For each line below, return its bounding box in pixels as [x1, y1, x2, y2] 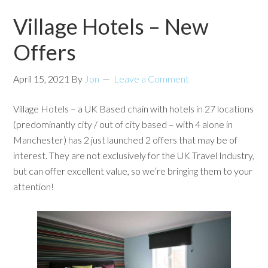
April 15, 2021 [13, 73, 70, 84]
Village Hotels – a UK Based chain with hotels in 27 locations [13, 103, 254, 114]
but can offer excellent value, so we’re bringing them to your [13, 165, 253, 176]
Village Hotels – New [13, 13, 209, 39]
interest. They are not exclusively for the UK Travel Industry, [13, 150, 255, 161]
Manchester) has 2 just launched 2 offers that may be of [13, 134, 238, 145]
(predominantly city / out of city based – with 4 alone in [13, 118, 233, 130]
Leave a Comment [114, 73, 190, 84]
